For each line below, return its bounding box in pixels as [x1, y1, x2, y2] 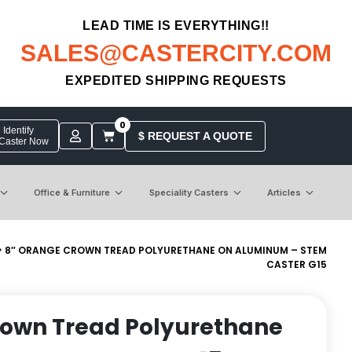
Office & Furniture [34, 186, 111, 198]
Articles [266, 186, 301, 198]
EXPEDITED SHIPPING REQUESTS [65, 74, 287, 87]
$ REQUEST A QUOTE [137, 129, 252, 142]
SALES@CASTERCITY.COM [20, 40, 332, 66]
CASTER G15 [266, 257, 327, 271]
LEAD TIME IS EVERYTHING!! [82, 19, 269, 32]
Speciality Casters [148, 186, 229, 198]
